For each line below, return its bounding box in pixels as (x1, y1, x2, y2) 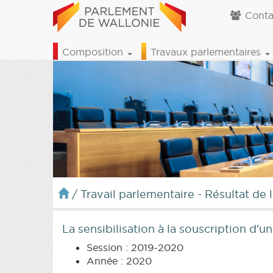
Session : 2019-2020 (87, 241, 183, 253)
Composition (62, 46, 126, 58)
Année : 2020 (87, 254, 152, 267)
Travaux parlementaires (151, 46, 264, 58)
